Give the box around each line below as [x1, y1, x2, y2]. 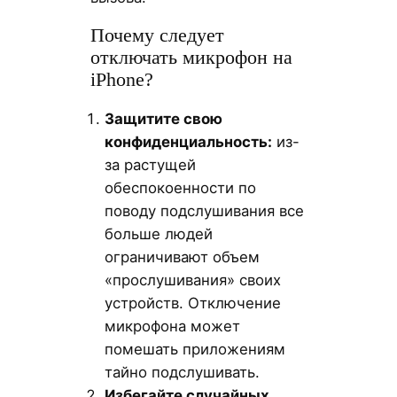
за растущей [104, 155, 196, 174]
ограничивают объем [104, 247, 260, 266]
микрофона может [104, 316, 240, 335]
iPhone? [90, 68, 153, 90]
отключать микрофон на [90, 46, 292, 68]
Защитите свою [104, 109, 222, 128]
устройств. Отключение [104, 293, 281, 312]
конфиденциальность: [104, 132, 272, 151]
